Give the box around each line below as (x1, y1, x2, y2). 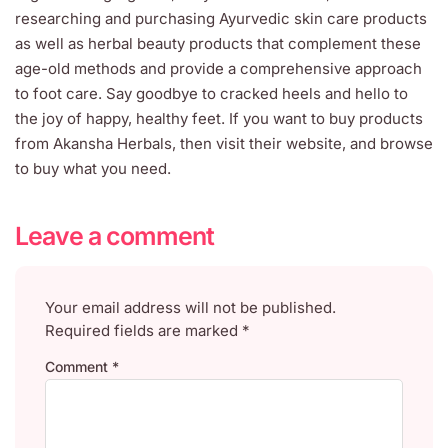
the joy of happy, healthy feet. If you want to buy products (15, 109, 423, 128)
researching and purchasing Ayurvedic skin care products (15, 9, 427, 28)
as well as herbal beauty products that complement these (15, 34, 421, 53)
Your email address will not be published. (45, 298, 336, 317)
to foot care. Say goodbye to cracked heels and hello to (15, 84, 408, 103)
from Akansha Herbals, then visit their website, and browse (15, 134, 433, 153)
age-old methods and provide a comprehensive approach (15, 59, 422, 78)
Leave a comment (15, 221, 214, 251)
